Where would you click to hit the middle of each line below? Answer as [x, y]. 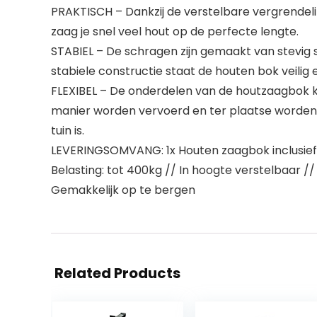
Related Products [117, 273]
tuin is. [68, 131]
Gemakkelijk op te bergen [123, 190]
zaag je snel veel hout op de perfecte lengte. [175, 31]
